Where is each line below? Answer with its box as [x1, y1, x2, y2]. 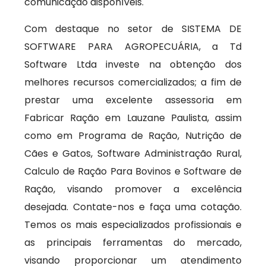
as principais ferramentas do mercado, [24, 236, 242, 249]
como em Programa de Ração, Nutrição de [24, 129, 242, 142]
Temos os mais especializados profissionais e [24, 218, 242, 232]
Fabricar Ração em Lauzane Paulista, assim [24, 111, 242, 125]
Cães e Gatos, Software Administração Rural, [24, 147, 242, 160]
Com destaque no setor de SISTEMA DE [24, 22, 242, 36]
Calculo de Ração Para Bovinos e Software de [24, 164, 242, 178]
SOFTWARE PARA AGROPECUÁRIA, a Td [24, 40, 242, 53]
